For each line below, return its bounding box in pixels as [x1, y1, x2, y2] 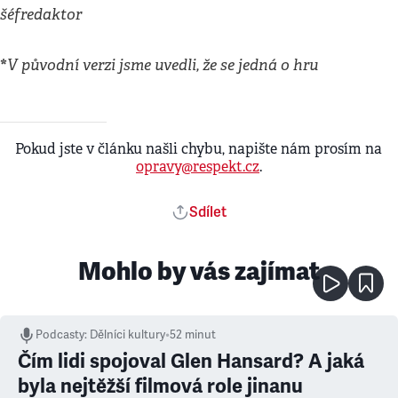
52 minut [170, 327, 216, 342]
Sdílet [189, 203, 227, 221]
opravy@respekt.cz [136, 156, 259, 176]
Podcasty [36, 327, 84, 342]
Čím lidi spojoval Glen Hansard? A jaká [18, 348, 364, 373]
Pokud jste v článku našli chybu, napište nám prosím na [15, 139, 383, 158]
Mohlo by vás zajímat [78, 254, 320, 287]
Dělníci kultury [90, 327, 165, 342]
